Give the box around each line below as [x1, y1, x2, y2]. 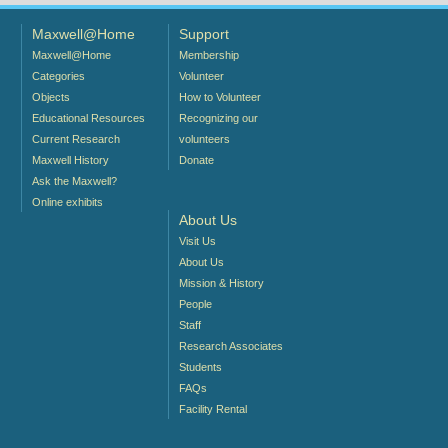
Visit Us [178, 234, 216, 247]
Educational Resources [31, 111, 145, 124]
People [178, 297, 212, 310]
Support [178, 25, 229, 42]
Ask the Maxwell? [31, 174, 117, 187]
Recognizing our [178, 111, 258, 124]
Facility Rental [178, 402, 247, 415]
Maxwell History [31, 153, 109, 166]
